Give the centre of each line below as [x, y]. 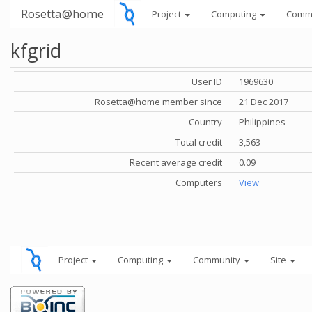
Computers [199, 182]
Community [218, 260]
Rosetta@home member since [158, 102]
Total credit [199, 142]
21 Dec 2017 [264, 102]
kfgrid [36, 50]
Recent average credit [176, 162]
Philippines [262, 122]
